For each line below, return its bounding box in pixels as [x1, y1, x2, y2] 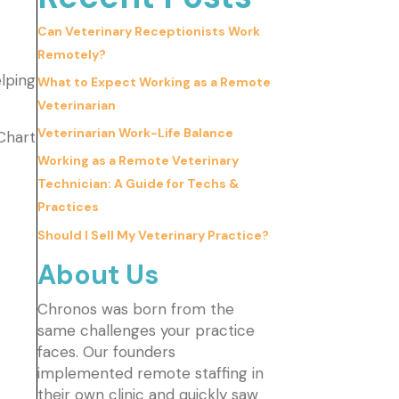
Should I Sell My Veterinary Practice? [37, 227, 269, 244]
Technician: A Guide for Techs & [37, 175, 239, 192]
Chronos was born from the [37, 299, 234, 320]
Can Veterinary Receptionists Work [37, 23, 260, 40]
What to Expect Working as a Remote [37, 74, 271, 91]
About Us [37, 257, 159, 293]
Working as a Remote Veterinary [37, 152, 239, 169]
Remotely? [37, 46, 106, 63]
